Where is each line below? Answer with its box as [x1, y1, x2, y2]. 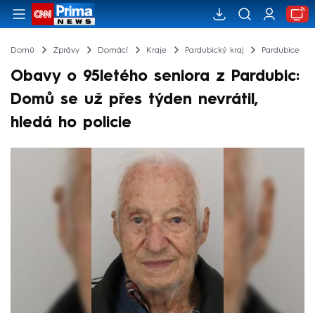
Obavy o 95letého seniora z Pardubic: [11, 68, 300, 84]
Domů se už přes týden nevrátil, [11, 91, 258, 108]
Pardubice [262, 46, 300, 55]
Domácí [97, 46, 128, 55]
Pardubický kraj [184, 46, 244, 55]
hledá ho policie [11, 115, 131, 131]
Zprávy [52, 46, 79, 55]
